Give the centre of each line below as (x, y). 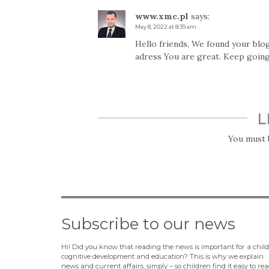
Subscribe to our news (148, 224)
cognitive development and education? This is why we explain (162, 257)
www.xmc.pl (162, 17)
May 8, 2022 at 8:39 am (165, 27)
